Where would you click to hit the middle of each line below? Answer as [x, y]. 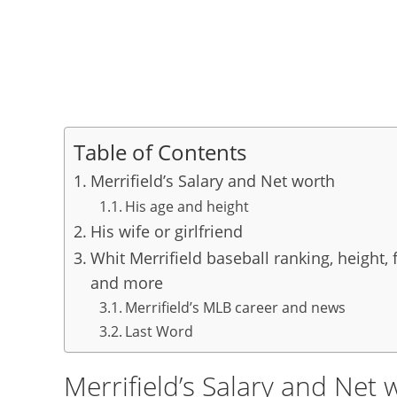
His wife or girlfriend [166, 231]
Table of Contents [160, 152]
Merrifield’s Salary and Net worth [212, 181]
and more [126, 283]
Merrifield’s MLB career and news [235, 307]
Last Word [159, 331]
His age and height [187, 206]
